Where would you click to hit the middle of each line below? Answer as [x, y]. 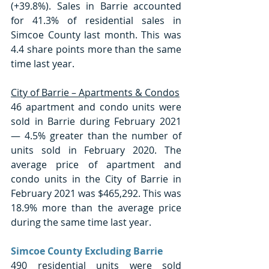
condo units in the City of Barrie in [96, 179]
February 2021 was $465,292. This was [96, 193]
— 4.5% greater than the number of [96, 135]
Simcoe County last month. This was [96, 35]
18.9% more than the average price [96, 207]
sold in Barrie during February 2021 [96, 121]
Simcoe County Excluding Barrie [87, 251]
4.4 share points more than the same [96, 49]
